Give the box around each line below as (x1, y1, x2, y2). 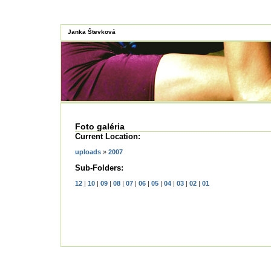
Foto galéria (75, 122, 125, 131)
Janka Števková (68, 28, 116, 35)
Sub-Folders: (75, 163, 123, 172)
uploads (75, 148, 101, 155)
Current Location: (75, 132, 140, 141)
